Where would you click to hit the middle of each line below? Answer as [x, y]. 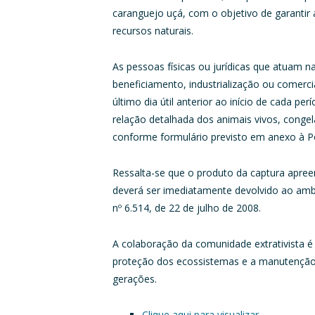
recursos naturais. [153, 30]
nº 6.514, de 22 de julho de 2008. [187, 207]
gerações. [135, 278]
